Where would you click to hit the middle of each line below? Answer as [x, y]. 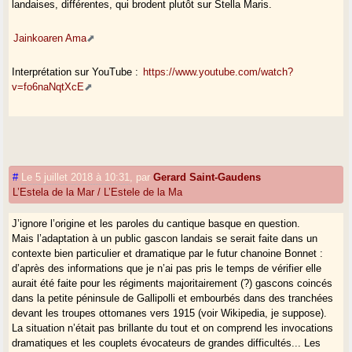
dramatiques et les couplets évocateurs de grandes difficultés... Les [167, 343]
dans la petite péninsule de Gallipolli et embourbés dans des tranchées [173, 299]
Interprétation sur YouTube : [77, 72]
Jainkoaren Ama [50, 38]
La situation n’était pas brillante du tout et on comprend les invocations [173, 328]
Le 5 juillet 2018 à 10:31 [76, 178]
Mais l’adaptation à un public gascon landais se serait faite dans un [165, 239]
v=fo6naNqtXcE [48, 87]
